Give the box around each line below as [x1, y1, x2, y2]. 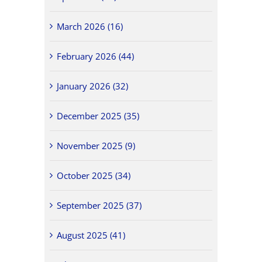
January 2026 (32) [57, 80, 129, 92]
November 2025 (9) [57, 139, 136, 151]
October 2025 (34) [57, 169, 131, 181]
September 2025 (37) [57, 199, 142, 211]
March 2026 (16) [57, 20, 123, 32]
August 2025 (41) [57, 229, 126, 241]
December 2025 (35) [57, 109, 140, 122]
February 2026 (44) [57, 50, 135, 62]
